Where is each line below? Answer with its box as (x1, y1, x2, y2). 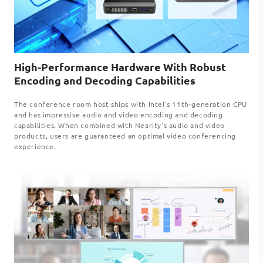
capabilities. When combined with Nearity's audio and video (14, 120, 225, 130)
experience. (14, 141, 56, 151)
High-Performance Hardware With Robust (14, 60, 226, 74)
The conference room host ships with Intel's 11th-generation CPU (14, 99, 247, 109)
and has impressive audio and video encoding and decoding (14, 110, 223, 120)
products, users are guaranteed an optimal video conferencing (14, 131, 237, 141)
